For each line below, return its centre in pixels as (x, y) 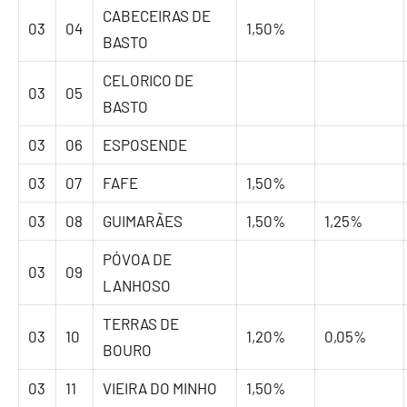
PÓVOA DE (138, 259)
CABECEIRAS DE (157, 16)
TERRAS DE (141, 324)
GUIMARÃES (143, 221)
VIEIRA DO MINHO (160, 388)
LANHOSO (137, 286)
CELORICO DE (149, 80)
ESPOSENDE (145, 145)
